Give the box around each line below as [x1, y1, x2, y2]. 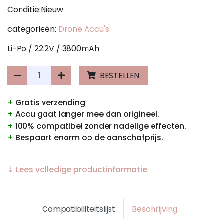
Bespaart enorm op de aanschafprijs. [13, 131, 163, 143]
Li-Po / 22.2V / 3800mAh [7, 43, 99, 54]
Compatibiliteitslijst [42, 203, 115, 215]
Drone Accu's [58, 23, 109, 35]
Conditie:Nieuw [7, 3, 63, 15]
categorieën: [7, 23, 58, 35]
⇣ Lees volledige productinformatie [7, 163, 147, 175]
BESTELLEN [98, 69, 139, 81]
